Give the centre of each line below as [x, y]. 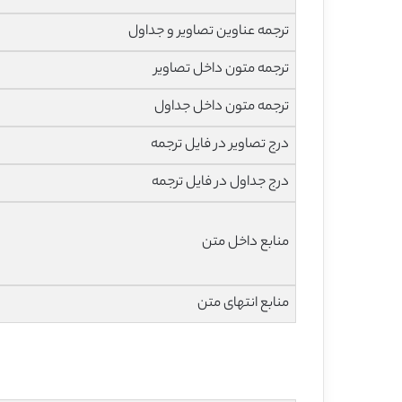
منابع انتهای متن [244, 303]
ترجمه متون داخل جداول [222, 107]
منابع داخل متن [246, 242]
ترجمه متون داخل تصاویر [222, 69]
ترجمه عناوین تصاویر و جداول [209, 31]
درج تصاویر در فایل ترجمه [220, 144]
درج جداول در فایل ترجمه [221, 182]
